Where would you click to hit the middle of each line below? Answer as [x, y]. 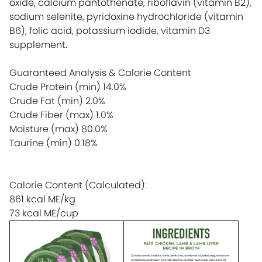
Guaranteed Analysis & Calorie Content [100, 73]
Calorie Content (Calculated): [78, 185]
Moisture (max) [44, 129]
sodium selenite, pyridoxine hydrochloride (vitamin [126, 16]
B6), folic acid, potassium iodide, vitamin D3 [110, 30]
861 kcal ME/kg [42, 199]
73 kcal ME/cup [44, 213]
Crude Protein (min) [55, 87]
